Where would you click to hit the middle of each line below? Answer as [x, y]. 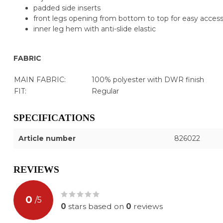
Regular [105, 91]
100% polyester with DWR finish [148, 79]
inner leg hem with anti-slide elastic [95, 29]
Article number [47, 138]
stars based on [96, 206]
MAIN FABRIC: [40, 79]
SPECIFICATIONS [54, 117]
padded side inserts [67, 8]
